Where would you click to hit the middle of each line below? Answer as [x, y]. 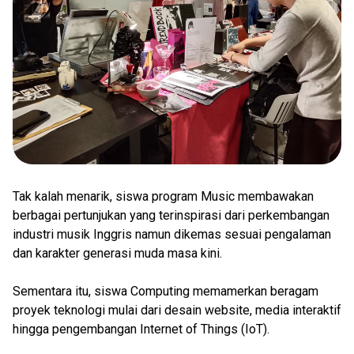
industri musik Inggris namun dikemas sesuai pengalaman [172, 234]
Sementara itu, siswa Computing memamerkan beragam [166, 291]
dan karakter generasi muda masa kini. [117, 253]
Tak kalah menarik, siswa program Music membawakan [163, 196]
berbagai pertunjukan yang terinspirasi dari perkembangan [171, 215]
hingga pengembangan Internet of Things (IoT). [141, 329]
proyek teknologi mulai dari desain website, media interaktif [177, 310]
